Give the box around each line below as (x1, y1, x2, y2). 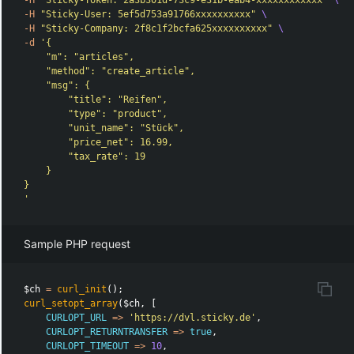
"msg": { (24, 80, 91, 92)
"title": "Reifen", (24, 94, 168, 106)
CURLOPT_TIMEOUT (46, 341, 130, 352)
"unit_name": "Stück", (24, 122, 185, 134)
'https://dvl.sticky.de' (129, 312, 257, 324)
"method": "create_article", (24, 66, 196, 77)
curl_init (57, 284, 107, 296)
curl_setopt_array (24, 298, 119, 310)
